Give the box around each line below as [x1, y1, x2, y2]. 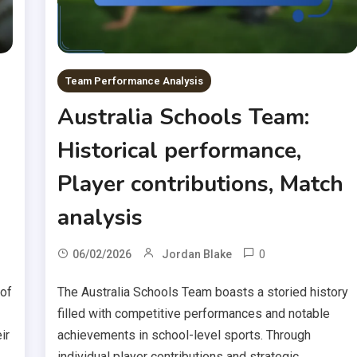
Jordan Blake [162, 247, 233, 261]
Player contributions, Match [57, 168, 344, 199]
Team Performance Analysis [65, 74, 204, 87]
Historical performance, [57, 135, 302, 166]
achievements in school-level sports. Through [57, 327, 312, 343]
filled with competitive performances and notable [57, 305, 331, 321]
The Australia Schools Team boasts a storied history [57, 284, 349, 300]
